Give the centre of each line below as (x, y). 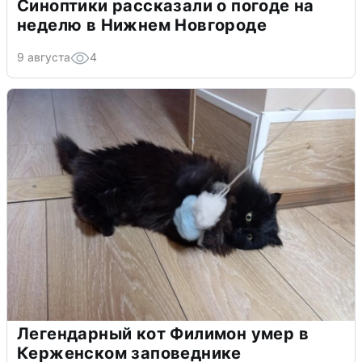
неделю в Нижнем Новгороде (142, 25)
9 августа (44, 57)
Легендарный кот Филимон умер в (163, 333)
